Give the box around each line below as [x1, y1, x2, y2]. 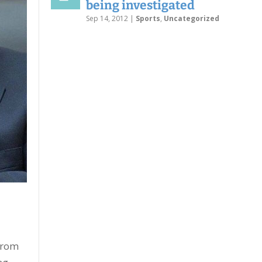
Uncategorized [163, 13, 219, 23]
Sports [135, 13, 160, 23]
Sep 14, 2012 [85, 13, 128, 23]
